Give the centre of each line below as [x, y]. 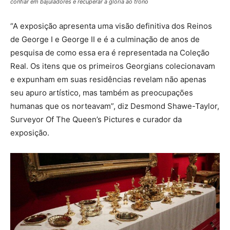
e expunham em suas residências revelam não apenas [108, 79]
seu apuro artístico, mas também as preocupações [102, 92]
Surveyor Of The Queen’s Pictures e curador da [96, 119]
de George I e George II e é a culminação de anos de [105, 39]
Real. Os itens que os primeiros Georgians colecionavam [113, 66]
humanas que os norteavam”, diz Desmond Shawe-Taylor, [115, 106]
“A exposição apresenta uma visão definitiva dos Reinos [111, 26]
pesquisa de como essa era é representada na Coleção [110, 52]
